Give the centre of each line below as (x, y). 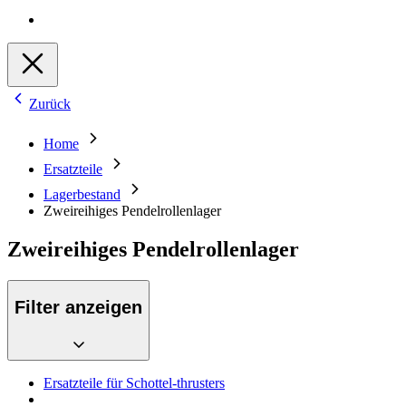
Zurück (50, 104)
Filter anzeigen (78, 308)
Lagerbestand (82, 195)
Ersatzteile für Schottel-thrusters (134, 383)
